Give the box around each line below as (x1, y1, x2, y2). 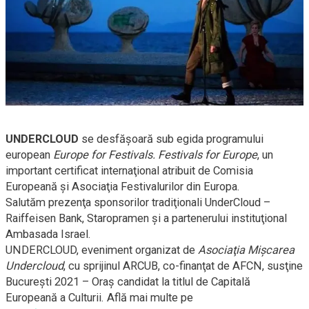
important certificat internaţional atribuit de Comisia (6, 163, 253, 177)
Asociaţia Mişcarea (198, 243, 295, 257)
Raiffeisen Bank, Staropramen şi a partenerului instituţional (6, 211, 287, 225)
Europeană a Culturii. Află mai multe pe (6, 290, 193, 304)
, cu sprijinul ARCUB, (63, 259, 163, 272)
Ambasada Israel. (6, 227, 91, 241)
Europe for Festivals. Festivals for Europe (53, 148, 257, 161)
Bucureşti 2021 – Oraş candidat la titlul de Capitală (6, 275, 250, 288)
